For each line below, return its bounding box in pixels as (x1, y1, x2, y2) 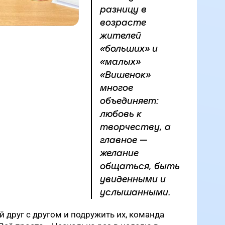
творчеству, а (100, 122, 171, 132)
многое (100, 83, 133, 93)
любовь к (100, 109, 141, 119)
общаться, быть (100, 161, 180, 171)
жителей (100, 31, 141, 41)
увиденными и (100, 174, 166, 184)
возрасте (100, 18, 146, 28)
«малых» (100, 57, 141, 67)
